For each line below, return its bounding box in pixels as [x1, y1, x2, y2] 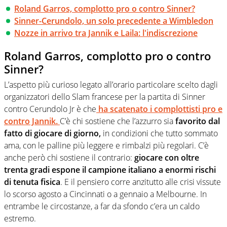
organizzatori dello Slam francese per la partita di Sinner [4, 91, 205, 102]
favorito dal [173, 115, 220, 127]
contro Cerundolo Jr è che [4, 103, 96, 115]
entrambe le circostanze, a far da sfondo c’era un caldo [4, 200, 200, 212]
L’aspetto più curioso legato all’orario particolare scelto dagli [4, 79, 218, 90]
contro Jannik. [4, 115, 58, 127]
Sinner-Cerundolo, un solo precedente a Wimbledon [14, 15, 213, 27]
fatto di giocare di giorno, [4, 127, 101, 139]
